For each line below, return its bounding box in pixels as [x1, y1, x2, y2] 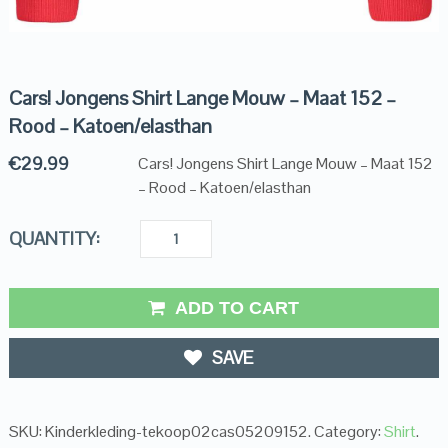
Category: [313, 421, 384, 443]
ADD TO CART [175, 298, 300, 319]
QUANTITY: [8, 227, 100, 251]
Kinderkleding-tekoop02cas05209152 [44, 421, 308, 443]
